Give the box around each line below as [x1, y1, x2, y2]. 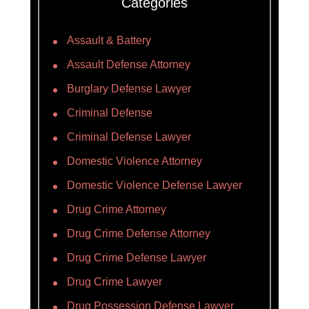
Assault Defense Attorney [67, 58, 190, 70]
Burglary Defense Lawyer [67, 82, 191, 94]
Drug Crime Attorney [67, 203, 166, 215]
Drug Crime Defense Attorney [67, 227, 210, 239]
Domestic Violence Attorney [67, 154, 202, 167]
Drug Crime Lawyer [67, 275, 162, 288]
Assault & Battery [67, 34, 151, 46]
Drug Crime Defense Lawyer [67, 251, 206, 263]
